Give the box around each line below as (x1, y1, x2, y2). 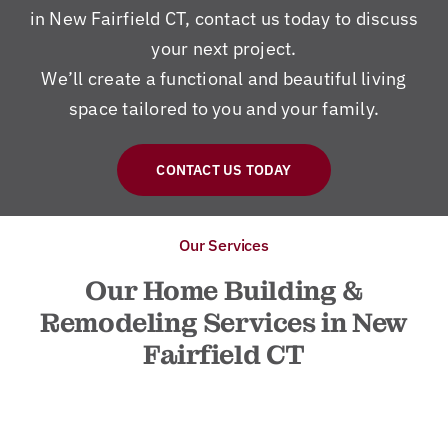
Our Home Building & (85, 273, 363, 308)
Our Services (179, 234, 269, 255)
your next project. (151, 36, 297, 60)
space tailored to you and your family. (68, 96, 380, 120)
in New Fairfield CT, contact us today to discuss (29, 6, 419, 30)
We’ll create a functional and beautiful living (41, 66, 407, 90)
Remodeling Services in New (40, 305, 408, 340)
